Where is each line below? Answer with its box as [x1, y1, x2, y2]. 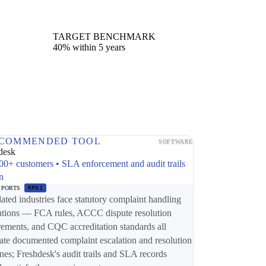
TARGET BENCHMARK [53, 31, 156, 42]
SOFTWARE [159, 138, 193, 145]
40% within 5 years [53, 42, 125, 53]
